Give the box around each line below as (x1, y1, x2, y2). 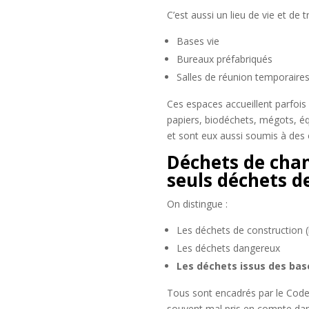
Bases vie (176, 34, 219, 48)
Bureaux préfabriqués (176, 52, 272, 66)
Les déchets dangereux (176, 241, 280, 255)
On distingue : (166, 197, 228, 210)
